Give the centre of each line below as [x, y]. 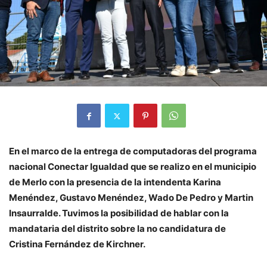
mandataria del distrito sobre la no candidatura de [117, 229]
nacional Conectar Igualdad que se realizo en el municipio [133, 167]
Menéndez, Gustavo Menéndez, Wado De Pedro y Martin [131, 198]
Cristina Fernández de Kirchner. [77, 244]
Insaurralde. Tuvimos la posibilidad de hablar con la [119, 213]
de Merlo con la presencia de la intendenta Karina [115, 182]
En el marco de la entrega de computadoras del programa [133, 151]
